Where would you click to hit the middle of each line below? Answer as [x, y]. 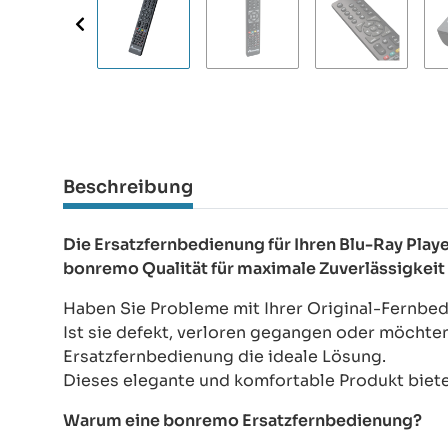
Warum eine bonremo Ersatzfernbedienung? [242, 420]
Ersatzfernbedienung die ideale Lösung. [224, 356]
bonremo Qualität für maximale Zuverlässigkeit [254, 268]
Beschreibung [128, 186]
